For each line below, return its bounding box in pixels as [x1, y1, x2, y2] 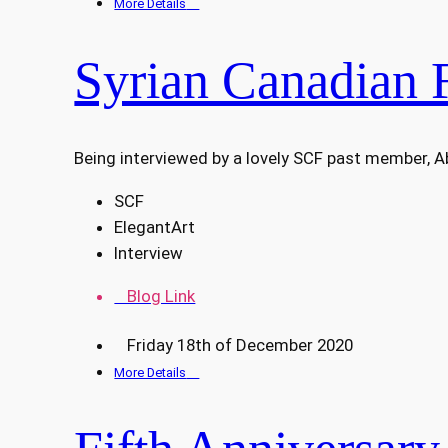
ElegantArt [114, 217, 196, 238]
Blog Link [114, 286, 196, 307]
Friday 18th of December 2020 [114, 335, 354, 356]
